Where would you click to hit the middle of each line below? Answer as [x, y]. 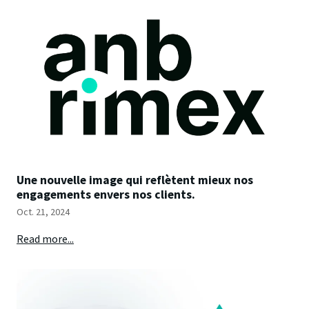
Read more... [45, 239]
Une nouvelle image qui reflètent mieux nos [135, 180]
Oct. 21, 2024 [43, 212]
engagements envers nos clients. [106, 194]
